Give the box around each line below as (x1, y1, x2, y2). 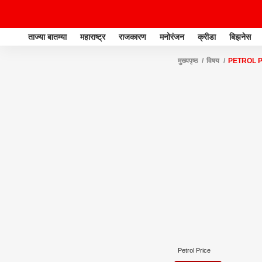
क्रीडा (198, 32, 216, 42)
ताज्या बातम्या (28, 32, 67, 42)
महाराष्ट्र (80, 32, 105, 42)
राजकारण (119, 32, 146, 42)
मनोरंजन (160, 32, 184, 42)
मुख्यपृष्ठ (178, 57, 198, 65)
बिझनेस (229, 32, 251, 42)
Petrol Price (178, 247, 211, 254)
